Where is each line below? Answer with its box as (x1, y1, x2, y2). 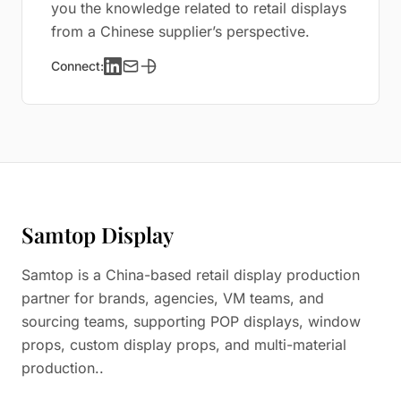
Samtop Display (21, 220, 174, 249)
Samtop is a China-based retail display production (21, 266, 360, 284)
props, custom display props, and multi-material (21, 336, 346, 354)
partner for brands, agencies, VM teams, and (21, 289, 324, 307)
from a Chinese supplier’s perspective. (51, 22, 310, 40)
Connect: (51, 58, 104, 73)
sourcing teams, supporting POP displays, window (21, 312, 361, 330)
